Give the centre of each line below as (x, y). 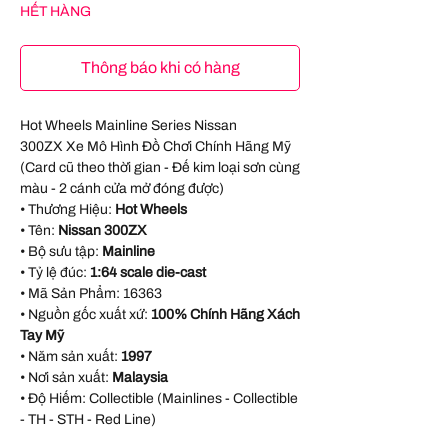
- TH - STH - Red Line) (88, 419)
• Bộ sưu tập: (61, 251)
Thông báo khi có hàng (160, 67)
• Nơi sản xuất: (66, 377)
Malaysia (140, 377)
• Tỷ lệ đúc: (55, 272)
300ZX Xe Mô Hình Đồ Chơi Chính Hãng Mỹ (155, 146)
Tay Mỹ (42, 335)
